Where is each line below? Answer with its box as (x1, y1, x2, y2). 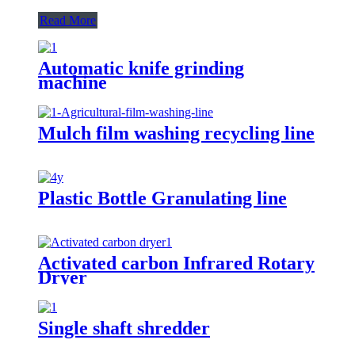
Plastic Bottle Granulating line (38, 187, 287, 208)
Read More (40, 13, 96, 27)
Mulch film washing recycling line (38, 122, 315, 143)
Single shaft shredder (38, 317, 210, 338)
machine (38, 71, 107, 93)
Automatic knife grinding (38, 57, 244, 78)
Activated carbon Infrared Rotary (38, 252, 315, 273)
